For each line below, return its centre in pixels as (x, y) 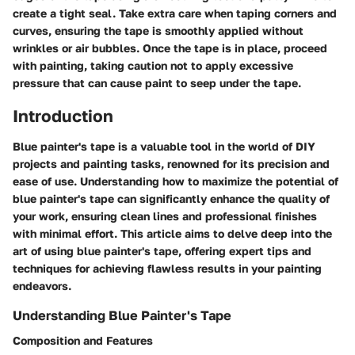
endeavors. (42, 285)
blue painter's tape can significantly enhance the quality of (171, 198)
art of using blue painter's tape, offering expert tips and (162, 250)
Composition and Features (83, 340)
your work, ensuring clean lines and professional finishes (165, 216)
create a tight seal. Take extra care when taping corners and (175, 13)
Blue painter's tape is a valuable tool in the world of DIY (164, 146)
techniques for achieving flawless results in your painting (167, 268)
